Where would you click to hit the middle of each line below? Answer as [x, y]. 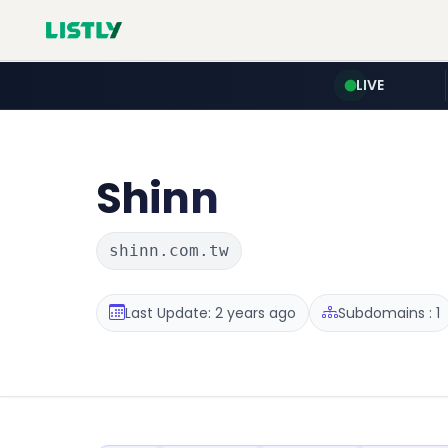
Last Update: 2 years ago [210, 312]
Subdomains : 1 [389, 312]
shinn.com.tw [169, 250]
